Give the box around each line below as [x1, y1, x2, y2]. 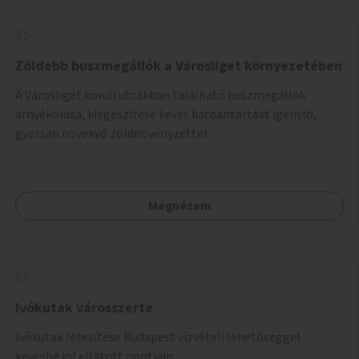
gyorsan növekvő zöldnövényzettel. [15, 124, 210, 143]
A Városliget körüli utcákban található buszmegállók [15, 86, 306, 104]
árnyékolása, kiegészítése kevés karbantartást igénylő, [15, 105, 317, 123]
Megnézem [147, 196, 212, 215]
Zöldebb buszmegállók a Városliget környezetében [15, 55, 342, 76]
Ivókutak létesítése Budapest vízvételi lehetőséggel [15, 328, 301, 346]
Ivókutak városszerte [15, 297, 153, 318]
